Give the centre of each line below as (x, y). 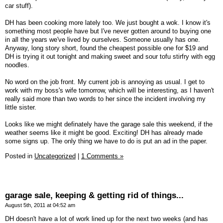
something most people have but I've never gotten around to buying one (108, 31)
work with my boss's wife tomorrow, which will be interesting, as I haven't (110, 91)
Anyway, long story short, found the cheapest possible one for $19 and (107, 48)
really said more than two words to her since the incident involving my (105, 99)
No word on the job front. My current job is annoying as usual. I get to (105, 82)
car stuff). (19, 6)
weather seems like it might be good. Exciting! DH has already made (104, 133)
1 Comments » (102, 156)
